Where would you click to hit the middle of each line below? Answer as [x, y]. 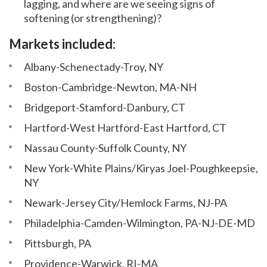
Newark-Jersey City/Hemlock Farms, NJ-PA [125, 203]
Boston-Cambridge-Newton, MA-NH [110, 87]
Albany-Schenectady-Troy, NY [94, 67]
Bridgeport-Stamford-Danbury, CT [105, 107]
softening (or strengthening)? [93, 18]
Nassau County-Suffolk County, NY [105, 148]
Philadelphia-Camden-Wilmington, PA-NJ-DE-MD [139, 223]
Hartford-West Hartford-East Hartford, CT [125, 128]
